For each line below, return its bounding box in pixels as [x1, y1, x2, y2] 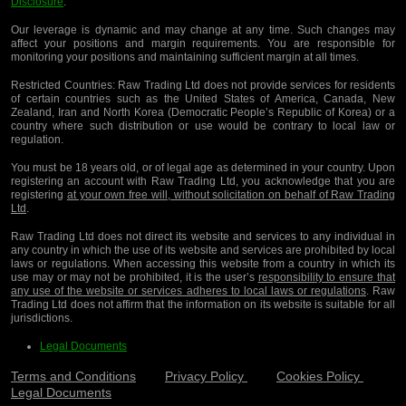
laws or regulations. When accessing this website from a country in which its [11, 257, 395, 271]
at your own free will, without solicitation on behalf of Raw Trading [66, 188, 395, 202]
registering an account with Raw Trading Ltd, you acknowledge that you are [11, 175, 395, 188]
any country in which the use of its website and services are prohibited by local [11, 244, 395, 257]
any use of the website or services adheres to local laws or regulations [11, 285, 366, 298]
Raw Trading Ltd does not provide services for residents [114, 79, 395, 92]
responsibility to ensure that [257, 271, 396, 285]
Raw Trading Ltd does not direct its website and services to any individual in [11, 230, 395, 244]
